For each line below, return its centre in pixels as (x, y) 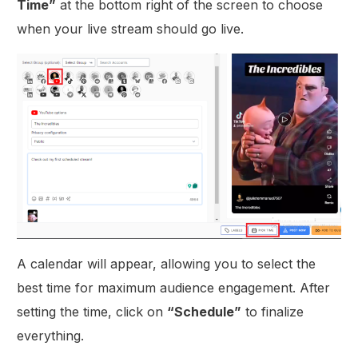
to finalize (273, 312)
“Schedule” (205, 312)
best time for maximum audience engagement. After (174, 288)
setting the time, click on (92, 312)
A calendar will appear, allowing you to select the (167, 264)
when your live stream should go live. (131, 29)
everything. (51, 336)
